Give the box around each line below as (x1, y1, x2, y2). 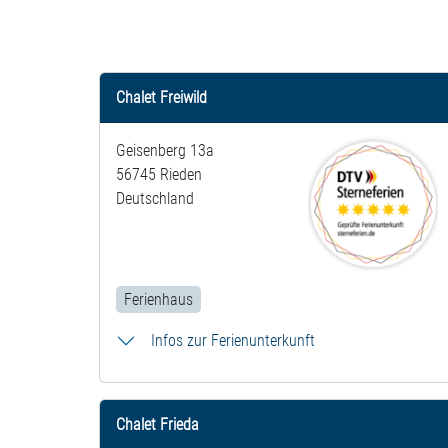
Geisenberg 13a (116, 141, 214, 161)
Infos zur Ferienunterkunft (151, 331, 315, 351)
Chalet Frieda (116, 415, 199, 435)
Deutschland (116, 189, 194, 209)
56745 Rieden (116, 165, 202, 185)
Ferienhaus (124, 290, 193, 310)
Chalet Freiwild (116, 88, 207, 108)
